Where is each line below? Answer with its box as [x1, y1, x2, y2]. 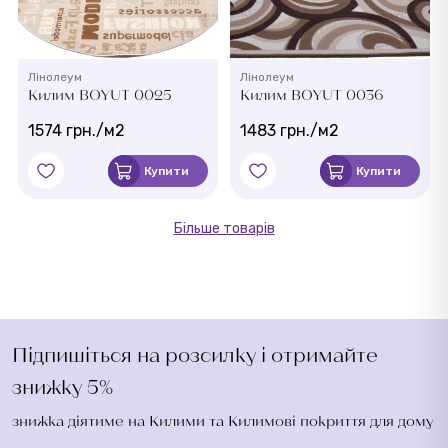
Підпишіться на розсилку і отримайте [12, 343, 378, 366]
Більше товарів [173, 220, 275, 237]
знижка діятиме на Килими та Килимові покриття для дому [12, 412, 433, 429]
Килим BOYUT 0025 [28, 86, 171, 103]
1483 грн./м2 [240, 121, 339, 140]
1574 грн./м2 [28, 121, 125, 140]
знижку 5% [12, 375, 113, 398]
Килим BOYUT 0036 [240, 86, 383, 103]
